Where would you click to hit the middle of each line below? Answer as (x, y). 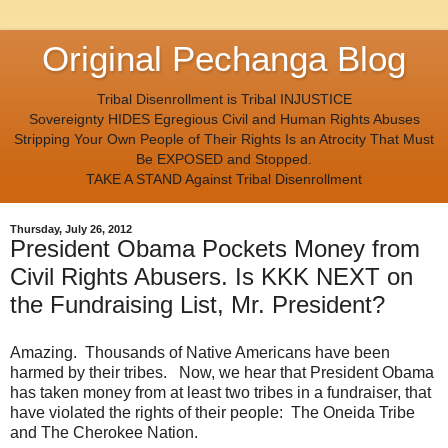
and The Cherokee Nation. (104, 433)
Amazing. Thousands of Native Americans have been (200, 353)
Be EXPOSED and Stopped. (224, 159)
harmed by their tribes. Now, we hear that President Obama (222, 373)
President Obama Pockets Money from (215, 249)
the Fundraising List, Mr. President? (197, 305)
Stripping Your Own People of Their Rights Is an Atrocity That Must (224, 139)
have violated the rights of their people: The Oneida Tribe (212, 413)
